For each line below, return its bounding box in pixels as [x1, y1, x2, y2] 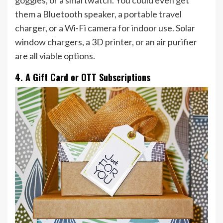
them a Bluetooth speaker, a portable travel [15, 8, 182, 20]
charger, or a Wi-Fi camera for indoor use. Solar [15, 22, 195, 34]
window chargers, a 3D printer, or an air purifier [15, 36, 197, 48]
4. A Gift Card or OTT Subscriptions [15, 71, 150, 84]
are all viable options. [15, 50, 95, 62]
